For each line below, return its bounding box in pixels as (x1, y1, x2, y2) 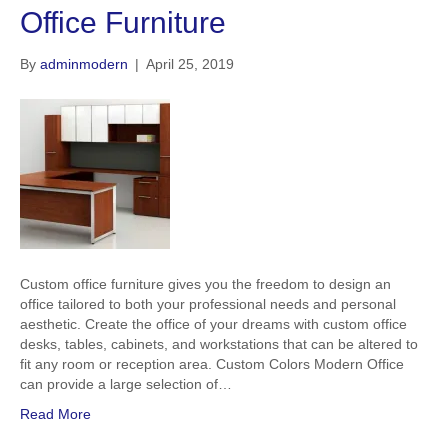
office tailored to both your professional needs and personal (20, 296, 396, 312)
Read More (20, 406, 91, 422)
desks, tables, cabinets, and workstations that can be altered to (20, 336, 418, 352)
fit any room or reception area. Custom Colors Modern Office (20, 356, 404, 372)
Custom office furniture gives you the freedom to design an (20, 276, 391, 292)
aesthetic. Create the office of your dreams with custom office (20, 316, 407, 332)
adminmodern (40, 56, 128, 72)
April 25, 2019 (146, 56, 234, 72)
